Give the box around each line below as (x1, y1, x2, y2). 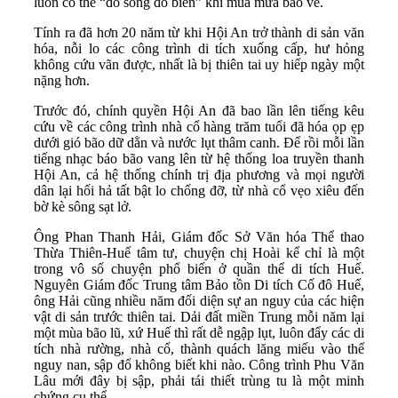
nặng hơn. (34, 73, 90, 89)
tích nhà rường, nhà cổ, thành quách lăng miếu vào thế (34, 341, 364, 357)
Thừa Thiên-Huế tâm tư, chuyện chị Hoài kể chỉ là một (34, 245, 364, 261)
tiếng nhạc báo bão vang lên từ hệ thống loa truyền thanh (34, 151, 364, 167)
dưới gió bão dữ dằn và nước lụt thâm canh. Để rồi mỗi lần (34, 135, 364, 151)
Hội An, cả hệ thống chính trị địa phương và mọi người (34, 167, 364, 183)
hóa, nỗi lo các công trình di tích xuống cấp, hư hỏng (34, 41, 364, 57)
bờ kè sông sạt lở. (34, 199, 131, 215)
